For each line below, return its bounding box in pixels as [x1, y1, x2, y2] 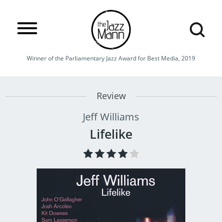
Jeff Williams [83, 110, 139, 123]
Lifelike [90, 125, 132, 142]
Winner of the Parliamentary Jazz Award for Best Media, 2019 [27, 54, 195, 62]
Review [96, 90, 126, 102]
